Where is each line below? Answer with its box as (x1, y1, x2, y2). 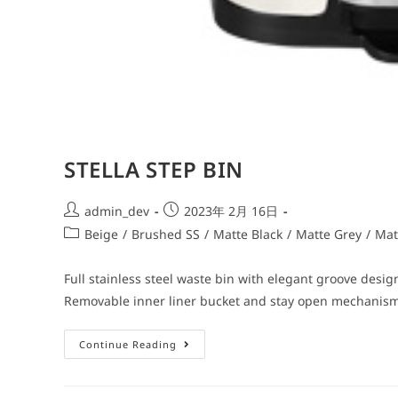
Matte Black (213, 225, 283, 243)
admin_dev (84, 202, 149, 219)
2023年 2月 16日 (184, 202, 278, 219)
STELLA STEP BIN (64, 154, 243, 184)
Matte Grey (296, 225, 362, 243)
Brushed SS (131, 225, 200, 243)
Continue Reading (79, 337, 177, 351)
